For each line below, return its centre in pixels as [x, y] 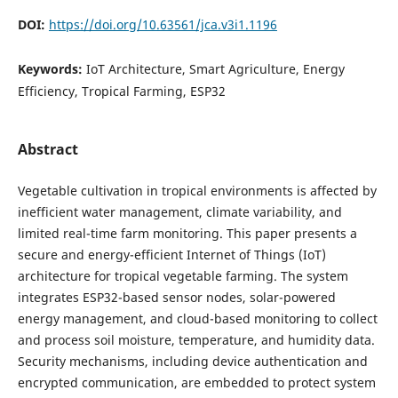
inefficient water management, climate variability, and [179, 212]
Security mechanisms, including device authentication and [192, 361]
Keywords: [52, 68]
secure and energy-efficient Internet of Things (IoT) [171, 255]
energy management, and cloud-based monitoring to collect [197, 318]
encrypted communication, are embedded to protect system [196, 382]
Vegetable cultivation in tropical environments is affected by [197, 191]
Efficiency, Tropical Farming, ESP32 [121, 91]
